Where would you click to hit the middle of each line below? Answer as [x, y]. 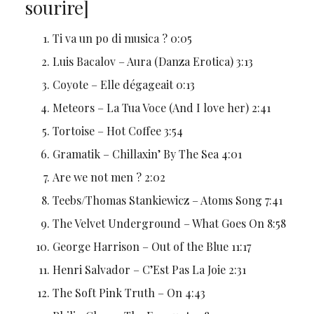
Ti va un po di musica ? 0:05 [122, 38]
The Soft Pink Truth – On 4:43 [129, 292]
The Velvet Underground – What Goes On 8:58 [169, 223]
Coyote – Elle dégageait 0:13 [123, 84]
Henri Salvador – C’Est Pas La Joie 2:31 [149, 269]
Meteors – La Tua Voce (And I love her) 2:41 [161, 107]
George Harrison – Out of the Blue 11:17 [151, 246]
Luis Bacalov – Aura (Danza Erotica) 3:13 [152, 61]
